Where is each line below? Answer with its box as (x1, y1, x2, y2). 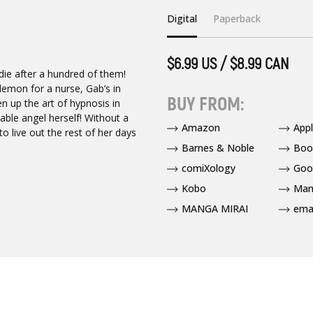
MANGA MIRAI (181, 202, 248, 216)
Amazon (181, 121, 220, 135)
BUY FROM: (166, 93, 244, 117)
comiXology (181, 161, 235, 175)
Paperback (213, 11, 261, 25)
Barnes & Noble (181, 141, 254, 155)
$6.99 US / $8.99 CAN (166, 54, 289, 75)
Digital (166, 11, 197, 25)
